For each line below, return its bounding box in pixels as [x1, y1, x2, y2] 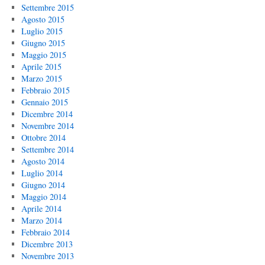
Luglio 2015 [21, 25, 63, 37]
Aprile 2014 [21, 203, 62, 214]
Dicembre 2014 [21, 108, 73, 119]
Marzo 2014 [21, 215, 62, 226]
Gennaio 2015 [21, 96, 68, 108]
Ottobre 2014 [21, 132, 66, 143]
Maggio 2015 [21, 49, 66, 60]
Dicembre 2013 [21, 238, 73, 250]
